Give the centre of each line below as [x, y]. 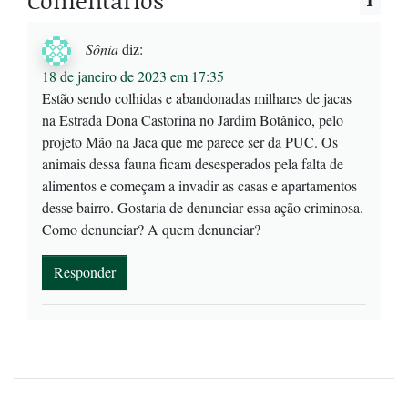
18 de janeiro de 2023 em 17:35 [133, 76]
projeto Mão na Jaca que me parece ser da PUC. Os [190, 141]
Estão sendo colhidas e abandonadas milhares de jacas [197, 97]
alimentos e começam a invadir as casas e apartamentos [199, 185]
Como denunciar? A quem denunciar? [151, 229]
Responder [85, 271]
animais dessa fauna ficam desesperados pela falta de [193, 163]
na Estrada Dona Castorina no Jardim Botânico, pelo [193, 119]
